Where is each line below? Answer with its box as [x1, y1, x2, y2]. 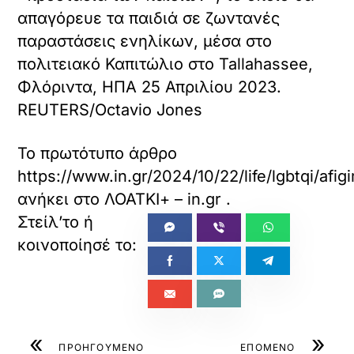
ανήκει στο [17, 190, 105, 209]
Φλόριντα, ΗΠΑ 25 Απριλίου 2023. [17, 77, 282, 97]
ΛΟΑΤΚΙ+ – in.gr [104, 190, 222, 209]
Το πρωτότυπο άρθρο [17, 144, 178, 164]
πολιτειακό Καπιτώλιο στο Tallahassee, [17, 55, 314, 74]
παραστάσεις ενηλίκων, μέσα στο [17, 32, 273, 51]
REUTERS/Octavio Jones [17, 100, 203, 120]
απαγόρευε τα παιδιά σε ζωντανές [17, 9, 281, 28]
